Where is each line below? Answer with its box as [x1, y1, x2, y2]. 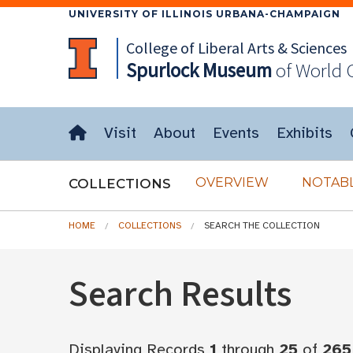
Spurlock [125, 58, 199, 83]
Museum [198, 58, 272, 83]
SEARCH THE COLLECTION [204, 220, 320, 231]
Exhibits [277, 123, 333, 143]
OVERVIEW [195, 175, 269, 190]
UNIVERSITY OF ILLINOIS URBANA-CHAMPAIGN [69, 8, 340, 20]
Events [213, 123, 259, 143]
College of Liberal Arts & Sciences [125, 38, 347, 58]
